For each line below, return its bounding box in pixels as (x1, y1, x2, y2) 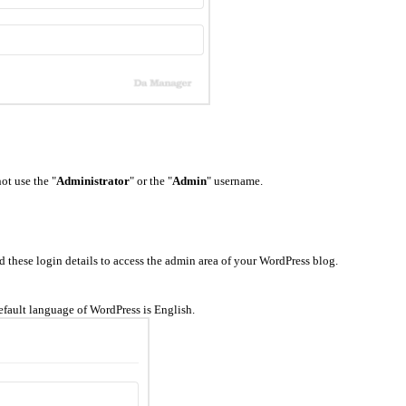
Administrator (56, 173, 130, 188)
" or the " (130, 173, 172, 188)
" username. (207, 173, 263, 188)
